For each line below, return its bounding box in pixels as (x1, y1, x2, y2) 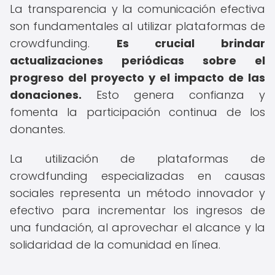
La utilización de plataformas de (10, 151, 265, 166)
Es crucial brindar (116, 36, 266, 51)
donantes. (10, 122, 65, 137)
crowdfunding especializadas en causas (10, 168, 265, 184)
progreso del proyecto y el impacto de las (10, 70, 265, 85)
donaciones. (10, 87, 82, 103)
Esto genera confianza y (82, 87, 265, 103)
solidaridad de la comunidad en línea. (10, 237, 220, 252)
